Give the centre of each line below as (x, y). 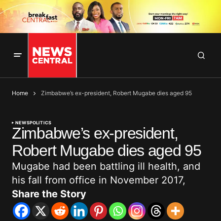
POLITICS (40, 123)
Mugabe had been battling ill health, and (106, 166)
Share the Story (49, 194)
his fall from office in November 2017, (99, 180)
